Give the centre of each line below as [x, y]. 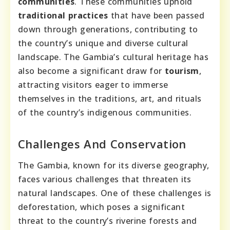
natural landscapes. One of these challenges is [115, 193]
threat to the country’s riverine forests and [108, 221]
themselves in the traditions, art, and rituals [110, 99]
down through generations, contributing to [108, 30]
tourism [182, 71]
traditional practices [63, 16]
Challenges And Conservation [102, 144]
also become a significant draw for [91, 71]
